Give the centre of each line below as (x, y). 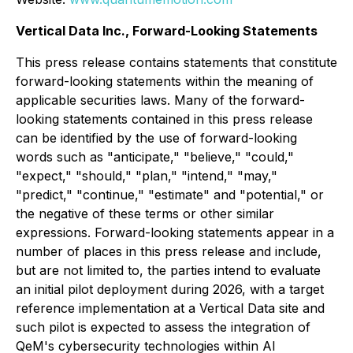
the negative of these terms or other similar (145, 214)
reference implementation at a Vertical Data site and (170, 308)
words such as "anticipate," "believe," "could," (155, 157)
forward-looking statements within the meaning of (165, 81)
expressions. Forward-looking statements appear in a (175, 232)
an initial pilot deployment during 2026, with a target (170, 289)
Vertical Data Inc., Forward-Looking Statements (167, 31)
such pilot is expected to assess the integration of (163, 327)
